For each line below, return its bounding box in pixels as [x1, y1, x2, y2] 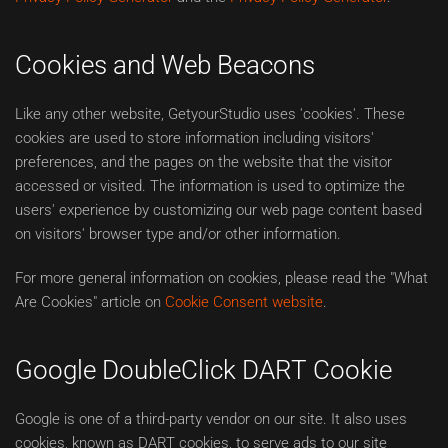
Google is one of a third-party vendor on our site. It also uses [15, 410, 407, 428]
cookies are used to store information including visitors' [15, 129, 374, 147]
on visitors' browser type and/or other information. [15, 225, 341, 243]
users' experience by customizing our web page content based [15, 201, 422, 219]
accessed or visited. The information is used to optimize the [15, 177, 405, 195]
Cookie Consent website [165, 293, 323, 311]
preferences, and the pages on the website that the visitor [15, 153, 392, 171]
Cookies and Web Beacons [15, 50, 315, 80]
